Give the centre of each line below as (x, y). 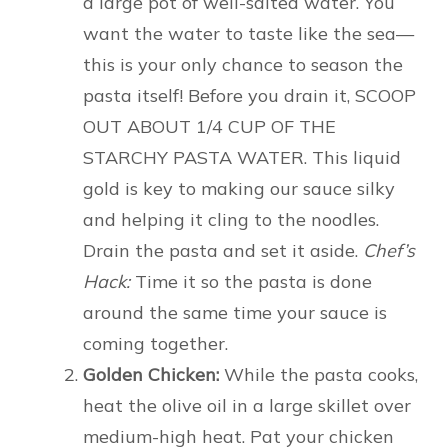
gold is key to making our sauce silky (239, 189)
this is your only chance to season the (243, 65)
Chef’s (389, 251)
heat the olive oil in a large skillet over (247, 406)
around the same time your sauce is (235, 313)
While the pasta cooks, (318, 375)
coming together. (155, 344)
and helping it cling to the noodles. (231, 220)
